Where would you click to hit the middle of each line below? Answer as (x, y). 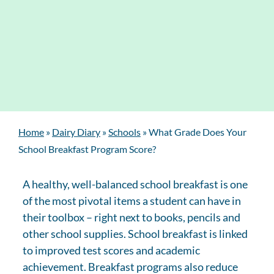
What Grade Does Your (198, 132)
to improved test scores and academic (112, 250)
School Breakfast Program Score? (87, 149)
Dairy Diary (76, 132)
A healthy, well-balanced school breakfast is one (135, 184)
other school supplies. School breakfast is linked (135, 234)
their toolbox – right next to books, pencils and (132, 217)
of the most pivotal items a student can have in (132, 201)
